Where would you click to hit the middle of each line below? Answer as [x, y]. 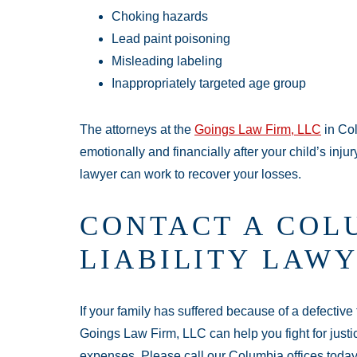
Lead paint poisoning [171, 38]
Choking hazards [160, 16]
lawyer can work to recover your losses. [190, 174]
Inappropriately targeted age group [209, 83]
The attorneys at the [137, 129]
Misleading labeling [167, 61]
